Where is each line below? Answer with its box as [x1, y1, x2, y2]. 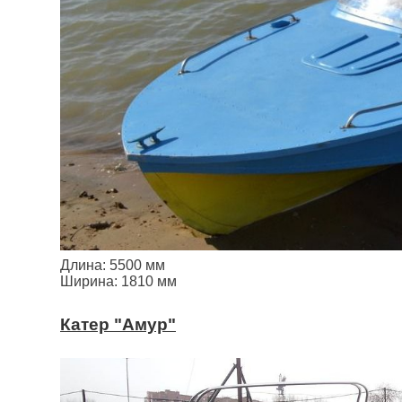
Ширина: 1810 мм [60, 273, 177, 289]
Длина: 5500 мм [60, 257, 165, 273]
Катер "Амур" [60, 315, 176, 335]
